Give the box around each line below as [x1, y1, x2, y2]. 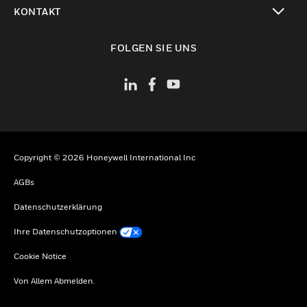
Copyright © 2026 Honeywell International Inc [14, 151, 195, 162]
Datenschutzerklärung [14, 201, 102, 212]
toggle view [13, 30, 63, 42]
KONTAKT [14, 5, 61, 17]
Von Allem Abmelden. [14, 275, 95, 286]
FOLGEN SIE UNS [110, 42, 197, 54]
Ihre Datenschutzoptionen [14, 225, 117, 236]
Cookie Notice [14, 251, 66, 262]
